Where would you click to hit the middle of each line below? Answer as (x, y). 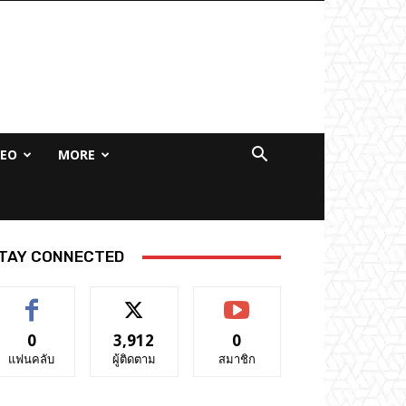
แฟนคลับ (32, 359)
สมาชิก (237, 359)
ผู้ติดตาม (134, 359)
